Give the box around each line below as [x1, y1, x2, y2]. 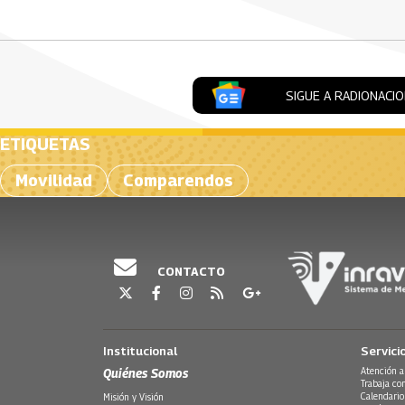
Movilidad [15, 170, 92, 190]
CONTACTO [155, 264, 225, 279]
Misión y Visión [103, 391, 164, 403]
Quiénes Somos [103, 365, 188, 381]
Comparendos [123, 170, 233, 190]
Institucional [103, 344, 177, 359]
